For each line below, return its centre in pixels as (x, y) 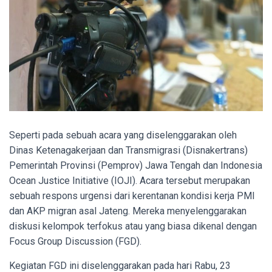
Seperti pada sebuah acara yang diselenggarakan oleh (123, 135)
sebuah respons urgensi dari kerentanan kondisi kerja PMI (132, 195)
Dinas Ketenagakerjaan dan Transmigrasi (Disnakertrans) (128, 150)
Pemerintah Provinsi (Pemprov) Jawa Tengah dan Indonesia (136, 165)
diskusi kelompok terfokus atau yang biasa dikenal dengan (133, 226)
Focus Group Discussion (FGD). (76, 241)
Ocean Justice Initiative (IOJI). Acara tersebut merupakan (130, 180)
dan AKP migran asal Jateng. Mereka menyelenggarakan (128, 211)
